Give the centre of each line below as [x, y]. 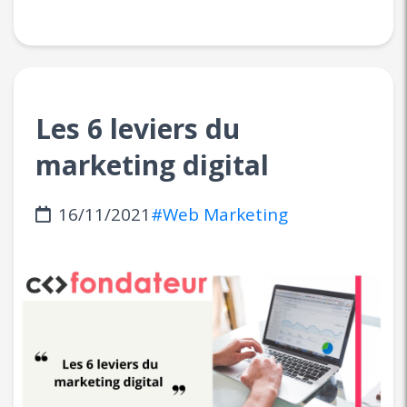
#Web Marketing [219, 214]
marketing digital [152, 164]
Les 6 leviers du [138, 128]
